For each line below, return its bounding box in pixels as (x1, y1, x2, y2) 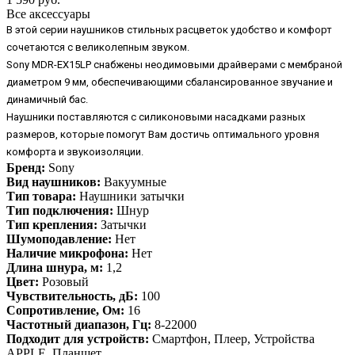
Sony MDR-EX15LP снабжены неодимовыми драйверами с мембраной (6, 59, 342, 71)
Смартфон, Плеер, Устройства (149, 332, 315, 346)
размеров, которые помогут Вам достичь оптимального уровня (6, 128, 319, 141)
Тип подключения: (6, 204, 113, 218)
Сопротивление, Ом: (6, 303, 124, 318)
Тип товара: (6, 189, 76, 204)
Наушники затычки (76, 189, 185, 204)
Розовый (39, 275, 89, 289)
